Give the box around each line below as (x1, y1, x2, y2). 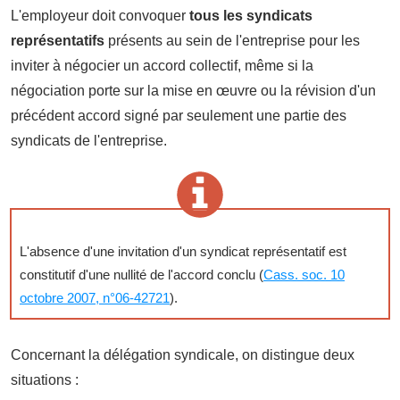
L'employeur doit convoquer (11, 7, 189, 23)
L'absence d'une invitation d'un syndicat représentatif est (20, 243, 346, 259)
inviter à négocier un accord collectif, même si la (11, 57, 313, 73)
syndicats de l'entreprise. (11, 132, 167, 148)
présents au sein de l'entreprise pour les (104, 32, 360, 48)
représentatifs (11, 32, 104, 48)
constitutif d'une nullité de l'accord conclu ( (20, 266, 263, 282)
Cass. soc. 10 (263, 266, 345, 282)
